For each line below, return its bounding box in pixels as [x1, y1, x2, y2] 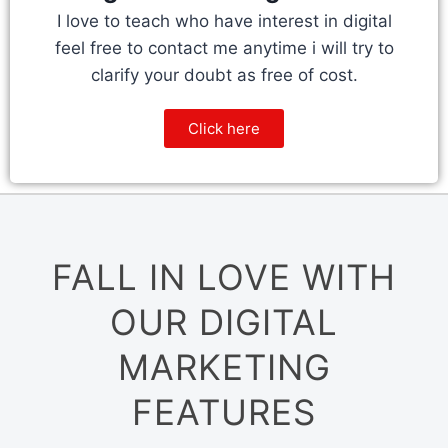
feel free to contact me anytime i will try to [54, 38, 394, 58]
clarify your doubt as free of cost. [90, 65, 358, 85]
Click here [188, 119, 260, 138]
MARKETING [117, 346, 331, 388]
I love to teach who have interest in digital [56, 11, 392, 31]
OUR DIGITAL [110, 301, 338, 343]
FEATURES [132, 391, 316, 433]
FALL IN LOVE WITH [52, 256, 396, 298]
